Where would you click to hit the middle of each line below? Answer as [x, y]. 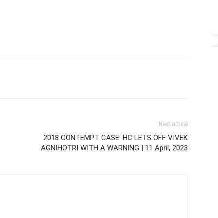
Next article [173, 124]
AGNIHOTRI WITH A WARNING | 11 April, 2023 [114, 148]
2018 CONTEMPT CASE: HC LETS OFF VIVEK [116, 138]
